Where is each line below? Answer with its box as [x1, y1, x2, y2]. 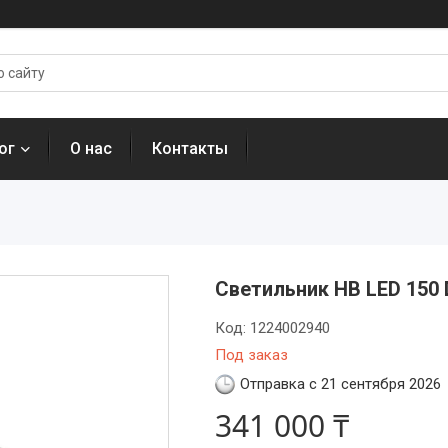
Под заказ [214, 346, 288, 364]
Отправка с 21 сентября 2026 [239, 375, 441, 393]
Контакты [152, 139, 228, 158]
